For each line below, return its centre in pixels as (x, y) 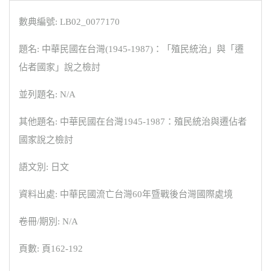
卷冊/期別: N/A (48, 221)
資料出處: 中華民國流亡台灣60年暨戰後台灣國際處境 (126, 194)
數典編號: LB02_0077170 (69, 22)
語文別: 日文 (44, 167)
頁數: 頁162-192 (51, 249)
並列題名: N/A (47, 94)
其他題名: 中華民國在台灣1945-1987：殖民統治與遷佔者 (133, 122)
